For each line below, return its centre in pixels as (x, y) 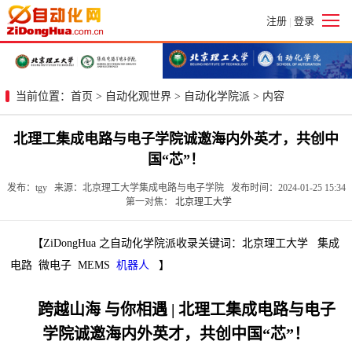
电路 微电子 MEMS (64, 265)
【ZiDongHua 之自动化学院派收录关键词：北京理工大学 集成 (175, 243)
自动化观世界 (138, 96)
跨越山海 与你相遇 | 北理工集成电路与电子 (187, 309)
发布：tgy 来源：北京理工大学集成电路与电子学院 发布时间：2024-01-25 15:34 (176, 187)
